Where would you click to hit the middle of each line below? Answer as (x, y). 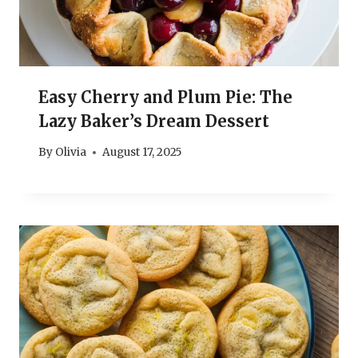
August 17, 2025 (143, 153)
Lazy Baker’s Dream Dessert (154, 121)
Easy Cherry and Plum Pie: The (165, 97)
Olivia (71, 153)
